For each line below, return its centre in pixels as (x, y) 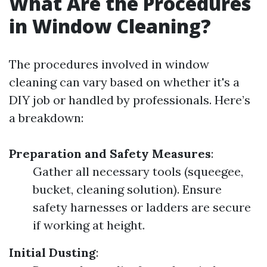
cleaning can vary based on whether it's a (124, 82)
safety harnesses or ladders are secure (142, 207)
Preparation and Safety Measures (110, 153)
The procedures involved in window (109, 64)
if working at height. (89, 225)
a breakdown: (46, 118)
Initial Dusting (52, 252)
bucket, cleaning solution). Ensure (127, 189)
